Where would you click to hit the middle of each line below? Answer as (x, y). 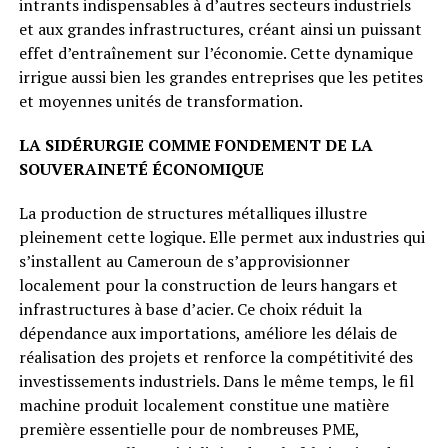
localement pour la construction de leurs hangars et (208, 285)
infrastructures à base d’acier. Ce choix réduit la (190, 309)
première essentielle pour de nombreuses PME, (188, 429)
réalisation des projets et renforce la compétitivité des (215, 357)
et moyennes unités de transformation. (160, 101)
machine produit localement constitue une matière (203, 405)
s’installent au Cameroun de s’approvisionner (184, 261)
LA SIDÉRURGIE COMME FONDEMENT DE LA (195, 145)
